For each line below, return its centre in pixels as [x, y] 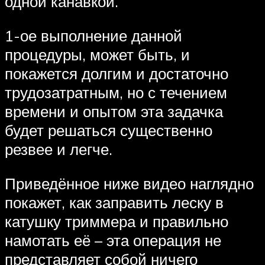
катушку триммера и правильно [117, 221]
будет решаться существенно [109, 130]
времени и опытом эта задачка [114, 111]
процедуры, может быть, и [97, 54]
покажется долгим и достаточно [117, 73]
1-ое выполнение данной [93, 35]
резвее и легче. [59, 149]
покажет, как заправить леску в [114, 202]
